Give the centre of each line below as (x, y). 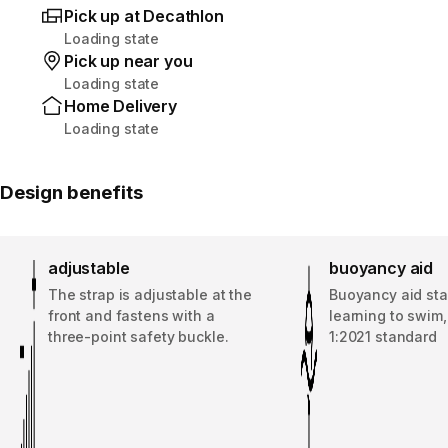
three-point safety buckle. (138, 336)
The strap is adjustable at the (150, 294)
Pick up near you (128, 60)
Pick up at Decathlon (144, 15)
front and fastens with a (131, 315)
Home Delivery (120, 105)
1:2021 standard (383, 336)
